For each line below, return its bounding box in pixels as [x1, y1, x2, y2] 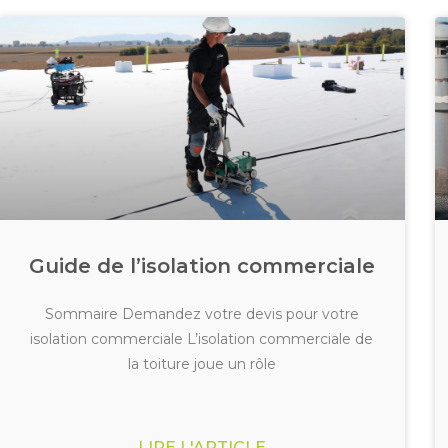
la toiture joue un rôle [127, 355, 276, 374]
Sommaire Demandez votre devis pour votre [44, 305, 359, 324]
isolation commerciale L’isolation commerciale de [30, 330, 374, 349]
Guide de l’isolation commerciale [28, 254, 375, 279]
